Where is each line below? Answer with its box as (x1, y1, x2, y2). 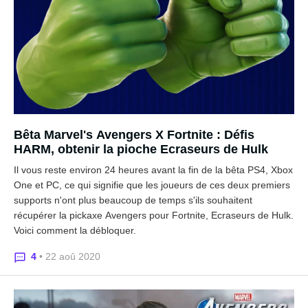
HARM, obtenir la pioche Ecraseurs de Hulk (14, 142, 268, 156)
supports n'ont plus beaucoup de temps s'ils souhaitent (14, 195, 252, 206)
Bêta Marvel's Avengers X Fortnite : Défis (14, 128, 254, 142)
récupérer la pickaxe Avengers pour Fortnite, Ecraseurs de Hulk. (14, 210, 294, 221)
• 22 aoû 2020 (39, 251, 100, 262)
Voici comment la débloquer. (14, 225, 136, 236)
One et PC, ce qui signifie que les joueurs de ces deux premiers (14, 179, 290, 190)
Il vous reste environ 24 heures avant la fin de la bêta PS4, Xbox (14, 164, 293, 175)
